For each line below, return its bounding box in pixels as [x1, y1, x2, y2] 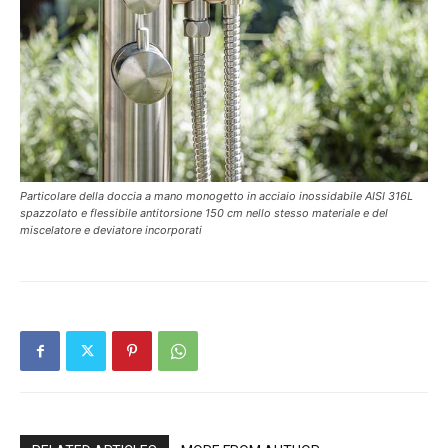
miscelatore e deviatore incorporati [20, 223, 202, 238]
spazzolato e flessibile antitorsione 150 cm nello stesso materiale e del [20, 206, 388, 221]
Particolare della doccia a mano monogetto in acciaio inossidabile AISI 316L [20, 189, 413, 204]
